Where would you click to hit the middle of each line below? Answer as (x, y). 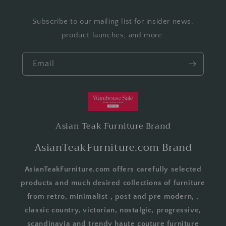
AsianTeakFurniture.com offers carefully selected (113, 169)
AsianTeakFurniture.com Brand (113, 147)
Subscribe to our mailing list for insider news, (113, 21)
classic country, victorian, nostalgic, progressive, (113, 210)
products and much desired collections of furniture (113, 183)
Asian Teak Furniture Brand (113, 126)
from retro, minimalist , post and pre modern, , (113, 197)
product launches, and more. (113, 35)
